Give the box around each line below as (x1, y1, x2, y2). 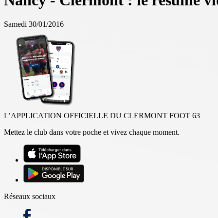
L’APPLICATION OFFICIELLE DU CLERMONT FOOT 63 (4, 111, 200, 120)
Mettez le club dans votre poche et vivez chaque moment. (4, 127, 180, 136)
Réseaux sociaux (4, 192, 55, 200)
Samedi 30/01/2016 (4, 19, 64, 28)
